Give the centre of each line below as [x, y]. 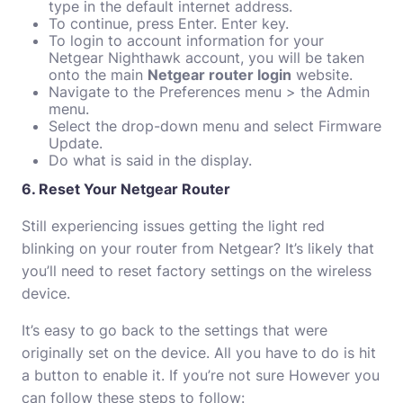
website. [322, 75]
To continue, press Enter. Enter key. [169, 23]
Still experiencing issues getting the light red [173, 226]
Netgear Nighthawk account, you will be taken [206, 58]
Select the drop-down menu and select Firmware [215, 126]
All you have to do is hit [295, 353]
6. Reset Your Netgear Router [126, 189]
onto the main [98, 75]
